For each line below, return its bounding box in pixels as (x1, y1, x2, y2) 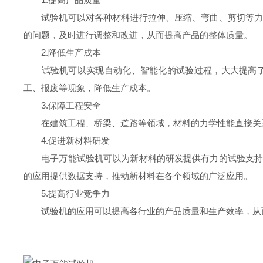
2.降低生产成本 (23, 48, 101, 58)
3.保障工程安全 (23, 100, 101, 110)
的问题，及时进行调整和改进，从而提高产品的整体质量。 (23, 30, 252, 40)
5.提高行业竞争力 (23, 188, 110, 198)
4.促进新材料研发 (23, 136, 110, 146)
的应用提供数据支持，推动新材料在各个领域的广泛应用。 (23, 171, 252, 181)
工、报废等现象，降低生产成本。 (23, 83, 156, 93)
